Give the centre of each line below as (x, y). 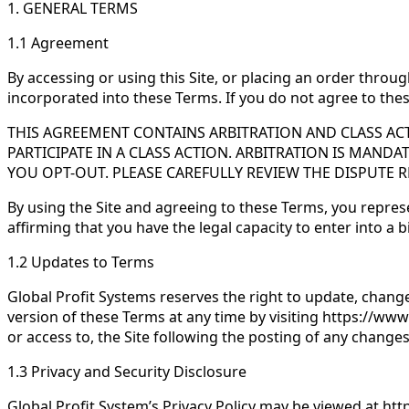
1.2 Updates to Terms (81, 262)
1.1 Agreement (58, 43)
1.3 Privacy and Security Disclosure (127, 372)
